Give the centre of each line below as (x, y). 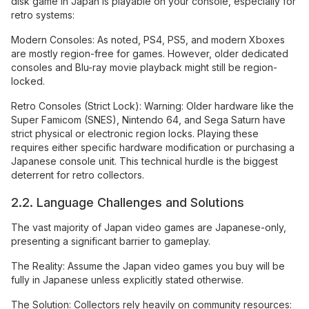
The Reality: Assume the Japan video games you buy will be (148, 266)
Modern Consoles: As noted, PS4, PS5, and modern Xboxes (148, 39)
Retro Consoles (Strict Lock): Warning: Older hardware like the (152, 106)
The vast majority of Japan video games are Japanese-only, (149, 227)
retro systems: (43, 14)
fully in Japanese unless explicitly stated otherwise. (127, 279)
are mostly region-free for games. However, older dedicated (150, 53)
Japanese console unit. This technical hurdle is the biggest (144, 161)
